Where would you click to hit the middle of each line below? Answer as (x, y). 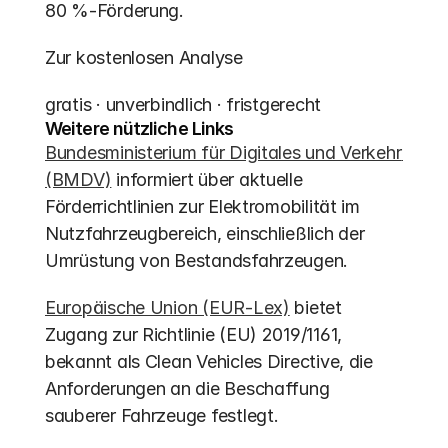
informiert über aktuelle (207, 179)
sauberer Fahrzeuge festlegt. (162, 415)
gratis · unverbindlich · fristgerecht (183, 104)
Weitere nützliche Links (139, 128)
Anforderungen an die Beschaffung (187, 388)
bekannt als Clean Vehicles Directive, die (209, 361)
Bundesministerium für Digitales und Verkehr (223, 152)
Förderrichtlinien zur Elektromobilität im (202, 206)
